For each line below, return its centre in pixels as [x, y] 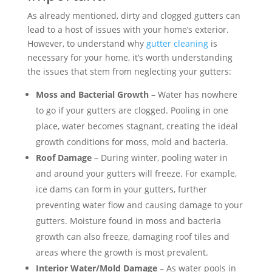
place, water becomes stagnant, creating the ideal [137, 126]
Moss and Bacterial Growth [92, 95]
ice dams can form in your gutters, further [121, 189]
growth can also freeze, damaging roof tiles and [132, 237]
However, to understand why [87, 44]
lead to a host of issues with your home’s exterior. [128, 30]
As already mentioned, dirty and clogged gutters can [134, 16]
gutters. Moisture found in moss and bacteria [128, 221]
